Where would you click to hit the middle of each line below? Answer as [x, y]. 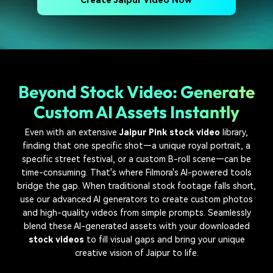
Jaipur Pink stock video [170, 132]
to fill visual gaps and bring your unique [164, 239]
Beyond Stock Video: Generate [136, 91]
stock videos [56, 239]
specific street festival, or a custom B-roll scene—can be [136, 159]
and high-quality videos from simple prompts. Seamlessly [136, 212]
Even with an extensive [72, 132]
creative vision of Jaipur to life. [136, 253]
